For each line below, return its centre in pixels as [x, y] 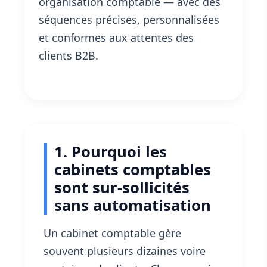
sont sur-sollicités [122, 188]
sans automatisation [133, 206]
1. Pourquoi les [111, 152]
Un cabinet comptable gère [112, 233]
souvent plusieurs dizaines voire [125, 251]
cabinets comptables [133, 170]
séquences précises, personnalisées [129, 20]
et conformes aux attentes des [116, 38]
